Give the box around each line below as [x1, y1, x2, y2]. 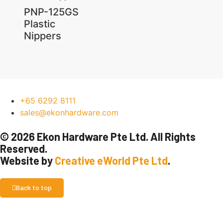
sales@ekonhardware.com [20, 108, 118, 117]
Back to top [16, 183, 52, 192]
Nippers [23, 30, 61, 42]
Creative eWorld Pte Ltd [55, 154, 168, 167]
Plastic [23, 18, 55, 30]
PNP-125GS [23, 6, 79, 18]
